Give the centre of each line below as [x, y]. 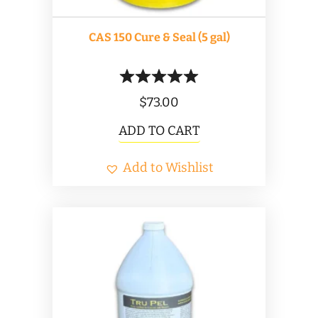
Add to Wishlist [168, 168]
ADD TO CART [159, 131]
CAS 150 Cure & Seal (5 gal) [159, 37]
